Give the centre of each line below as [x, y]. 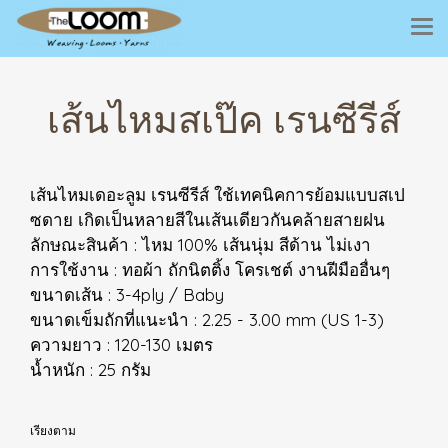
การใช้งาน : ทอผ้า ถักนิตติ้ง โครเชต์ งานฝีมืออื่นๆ [210, 269]
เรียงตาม [57, 430]
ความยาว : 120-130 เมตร [121, 344]
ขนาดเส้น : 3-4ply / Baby [127, 294]
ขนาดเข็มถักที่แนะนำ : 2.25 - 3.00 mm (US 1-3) [207, 319]
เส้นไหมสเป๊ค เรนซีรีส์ [224, 119]
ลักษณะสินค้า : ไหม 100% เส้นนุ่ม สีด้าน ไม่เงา [200, 244]
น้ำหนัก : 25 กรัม [90, 369]
